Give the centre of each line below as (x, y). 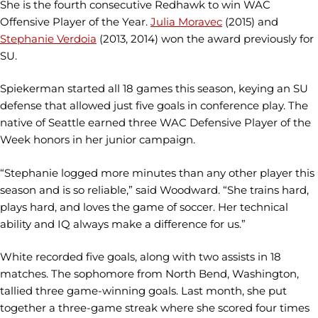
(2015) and (250, 21)
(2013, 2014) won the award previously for (205, 38)
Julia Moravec (186, 21)
